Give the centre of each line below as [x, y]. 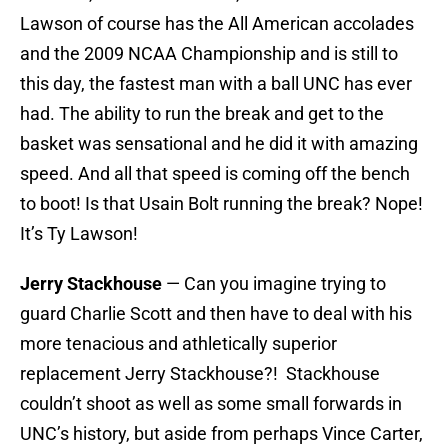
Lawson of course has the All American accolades [217, 24]
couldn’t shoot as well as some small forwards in [211, 404]
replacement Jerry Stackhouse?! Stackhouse [200, 374]
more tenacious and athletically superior [178, 344]
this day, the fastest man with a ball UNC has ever [216, 84]
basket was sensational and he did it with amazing [219, 144]
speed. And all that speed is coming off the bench [215, 174]
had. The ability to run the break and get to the [202, 114]
